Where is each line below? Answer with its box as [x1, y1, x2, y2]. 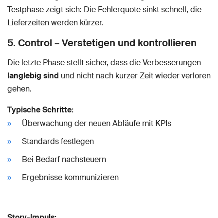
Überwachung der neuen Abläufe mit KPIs [22, 118, 171, 128]
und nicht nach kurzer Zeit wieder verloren [59, 71, 211, 81]
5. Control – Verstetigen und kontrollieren [7, 36, 197, 49]
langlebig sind [7, 71, 59, 81]
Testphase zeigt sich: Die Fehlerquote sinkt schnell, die [7, 4, 201, 15]
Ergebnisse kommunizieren [22, 172, 119, 182]
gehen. [7, 84, 32, 94]
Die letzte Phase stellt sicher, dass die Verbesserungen [7, 57, 201, 68]
